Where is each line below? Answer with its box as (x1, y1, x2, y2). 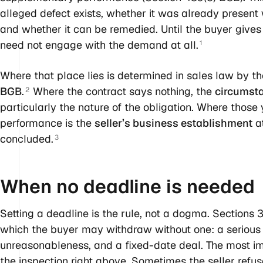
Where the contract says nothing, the (29, 84, 215, 98)
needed (187, 174, 255, 198)
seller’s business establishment (95, 116, 252, 130)
